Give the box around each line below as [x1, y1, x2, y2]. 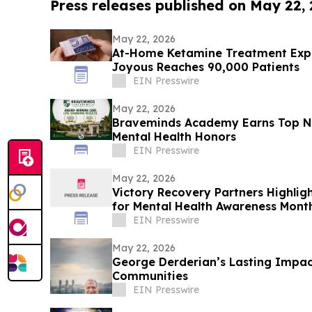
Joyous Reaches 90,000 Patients [111, 59, 299, 74]
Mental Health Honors [111, 129, 236, 143]
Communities [111, 268, 188, 283]
